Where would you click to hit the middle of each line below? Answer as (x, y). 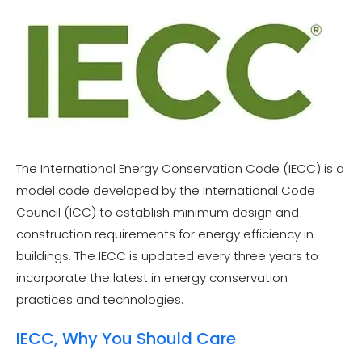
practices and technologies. (100, 299)
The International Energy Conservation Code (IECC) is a (180, 168)
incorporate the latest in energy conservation (152, 278)
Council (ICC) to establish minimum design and (158, 212)
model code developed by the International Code (166, 190)
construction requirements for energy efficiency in (165, 234)
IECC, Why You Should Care (126, 338)
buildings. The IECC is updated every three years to (167, 256)
